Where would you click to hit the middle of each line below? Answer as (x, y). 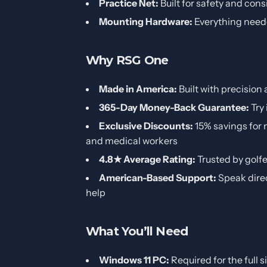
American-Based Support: (158, 177)
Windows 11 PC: (134, 260)
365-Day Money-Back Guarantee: (174, 107)
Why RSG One (127, 60)
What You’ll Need (137, 231)
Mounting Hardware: (146, 21)
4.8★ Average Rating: (147, 159)
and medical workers (132, 140)
